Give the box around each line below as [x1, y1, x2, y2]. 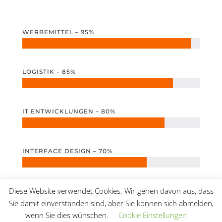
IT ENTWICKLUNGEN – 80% [22, 108, 115, 115]
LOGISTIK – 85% [22, 68, 76, 75]
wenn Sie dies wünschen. [25, 210, 109, 220]
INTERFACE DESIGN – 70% [22, 147, 112, 155]
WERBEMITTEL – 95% [22, 28, 94, 36]
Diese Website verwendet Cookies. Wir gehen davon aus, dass [8, 186, 214, 196]
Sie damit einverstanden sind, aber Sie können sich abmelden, [8, 198, 214, 208]
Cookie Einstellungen [118, 210, 187, 220]
